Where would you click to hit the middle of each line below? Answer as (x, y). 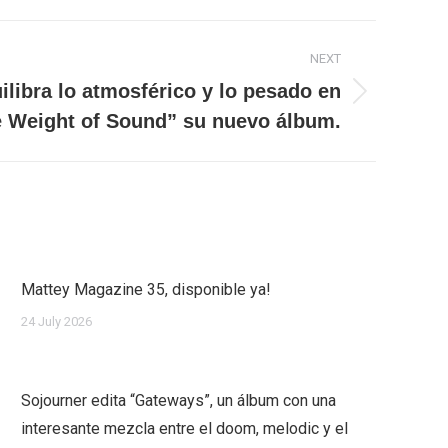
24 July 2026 (56, 321)
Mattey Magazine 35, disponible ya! (146, 289)
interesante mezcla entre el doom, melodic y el (184, 428)
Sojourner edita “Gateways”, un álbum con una (178, 400)
